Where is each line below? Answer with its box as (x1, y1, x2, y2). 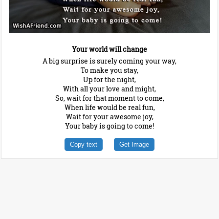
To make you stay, (81, 66, 138, 75)
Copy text (70, 141, 97, 149)
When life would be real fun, (64, 103, 155, 112)
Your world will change (72, 44, 147, 54)
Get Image (119, 141, 149, 149)
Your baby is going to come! (65, 121, 154, 131)
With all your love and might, (63, 84, 156, 94)
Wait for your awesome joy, (66, 112, 153, 122)
